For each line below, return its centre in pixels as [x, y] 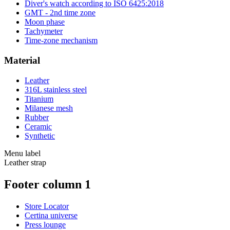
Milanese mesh [49, 108]
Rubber [37, 117]
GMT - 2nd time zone [60, 13]
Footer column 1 [47, 184]
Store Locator [47, 206]
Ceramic [38, 126]
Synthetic [40, 136]
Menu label [22, 153]
